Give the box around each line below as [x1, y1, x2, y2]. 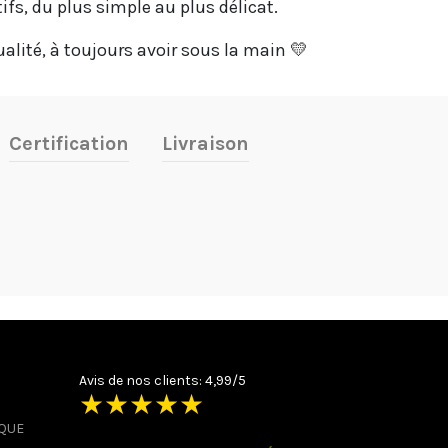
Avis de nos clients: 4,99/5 [79, 372, 246, 389]
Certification [9, 132, 129, 155]
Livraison [162, 132, 249, 155]
